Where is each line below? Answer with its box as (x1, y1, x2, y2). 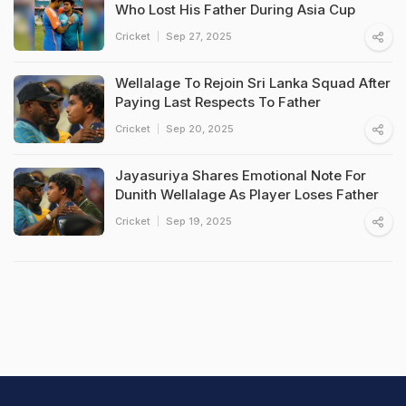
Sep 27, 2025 (166, 29, 232, 43)
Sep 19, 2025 (166, 214, 232, 227)
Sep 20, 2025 (166, 121, 234, 135)
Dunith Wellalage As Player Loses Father (115, 185, 379, 203)
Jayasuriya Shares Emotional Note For (115, 166, 366, 184)
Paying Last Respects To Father (115, 92, 321, 111)
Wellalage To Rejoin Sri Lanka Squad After (115, 73, 391, 92)
